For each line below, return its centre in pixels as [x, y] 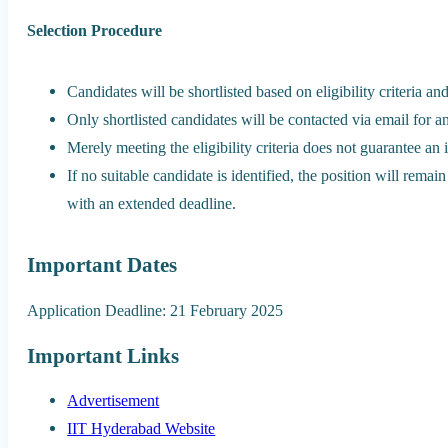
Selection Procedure [95, 30]
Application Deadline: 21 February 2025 [155, 310]
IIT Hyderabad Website [141, 428]
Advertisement [113, 400]
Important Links [103, 355]
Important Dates [102, 265]
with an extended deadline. [152, 203]
